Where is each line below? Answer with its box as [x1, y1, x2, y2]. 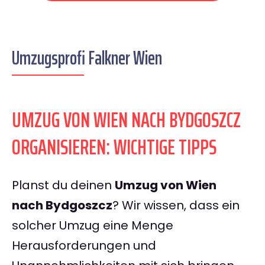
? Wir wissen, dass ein [112, 197, 240, 214]
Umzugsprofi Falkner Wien [12, 43, 162, 73]
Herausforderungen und [12, 237, 156, 254]
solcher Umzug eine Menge [12, 217, 173, 234]
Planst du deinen [12, 177, 115, 194]
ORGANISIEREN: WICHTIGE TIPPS [12, 130, 216, 164]
